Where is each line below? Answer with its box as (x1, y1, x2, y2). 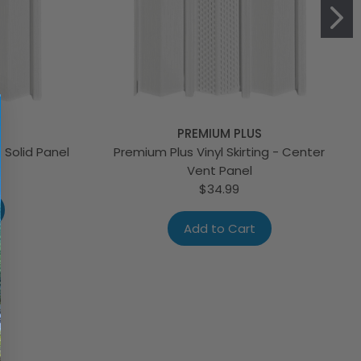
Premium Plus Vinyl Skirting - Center (114, 143, 326, 160)
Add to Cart (183, 219, 255, 237)
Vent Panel (186, 161, 252, 179)
